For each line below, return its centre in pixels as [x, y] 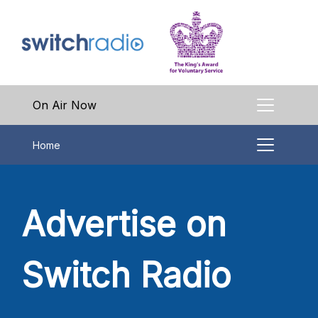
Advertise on [124, 224]
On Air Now [65, 105]
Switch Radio [126, 275]
